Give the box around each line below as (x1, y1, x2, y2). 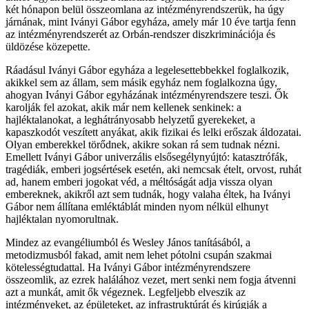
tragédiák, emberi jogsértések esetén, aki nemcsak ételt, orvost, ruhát (6, 163, 301, 175)
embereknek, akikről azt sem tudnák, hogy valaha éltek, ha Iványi (6, 188, 290, 200)
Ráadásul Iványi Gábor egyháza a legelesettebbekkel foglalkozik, (6, 63, 289, 76)
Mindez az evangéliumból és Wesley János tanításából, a (6, 236, 250, 248)
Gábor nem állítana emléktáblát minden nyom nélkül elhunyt (6, 200, 268, 212)
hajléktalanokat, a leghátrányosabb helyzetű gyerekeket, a (6, 113, 255, 126)
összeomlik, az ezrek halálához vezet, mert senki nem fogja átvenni (6, 273, 296, 286)
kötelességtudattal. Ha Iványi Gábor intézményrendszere (6, 261, 250, 273)
